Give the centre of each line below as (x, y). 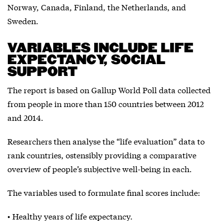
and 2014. (25, 117)
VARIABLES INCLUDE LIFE (100, 48)
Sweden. (23, 20)
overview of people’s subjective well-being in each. (100, 168)
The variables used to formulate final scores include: (104, 192)
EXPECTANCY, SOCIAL (86, 60)
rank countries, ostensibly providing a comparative (102, 155)
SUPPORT (42, 72)
